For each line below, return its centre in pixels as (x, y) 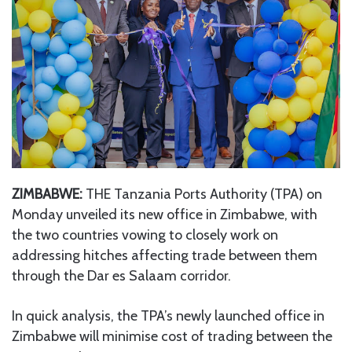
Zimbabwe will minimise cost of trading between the (172, 336)
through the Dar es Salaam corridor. (121, 275)
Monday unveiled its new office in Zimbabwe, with (165, 214)
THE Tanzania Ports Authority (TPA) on (202, 194)
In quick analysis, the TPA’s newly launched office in (168, 315)
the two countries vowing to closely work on (145, 235)
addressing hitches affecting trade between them (165, 255)
